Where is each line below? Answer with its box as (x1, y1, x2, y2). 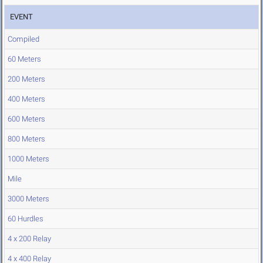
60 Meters (8, 55, 41, 64)
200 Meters (8, 75, 45, 84)
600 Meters (8, 114, 45, 124)
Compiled (8, 35, 39, 44)
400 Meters (8, 95, 45, 104)
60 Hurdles (8, 214, 43, 224)
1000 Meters (8, 154, 49, 164)
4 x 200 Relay (8, 234, 51, 244)
